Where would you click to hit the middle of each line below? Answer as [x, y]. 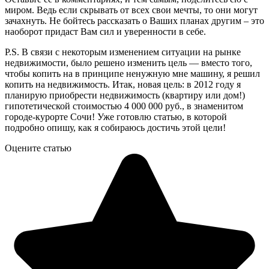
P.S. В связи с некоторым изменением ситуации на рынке [123, 52]
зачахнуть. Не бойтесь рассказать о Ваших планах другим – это [134, 20]
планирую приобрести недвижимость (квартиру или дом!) [125, 95]
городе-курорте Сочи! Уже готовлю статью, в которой [116, 116]
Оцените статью [38, 148]
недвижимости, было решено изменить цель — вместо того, [128, 62]
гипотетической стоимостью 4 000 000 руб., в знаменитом [124, 106]
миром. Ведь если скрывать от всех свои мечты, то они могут [131, 10]
